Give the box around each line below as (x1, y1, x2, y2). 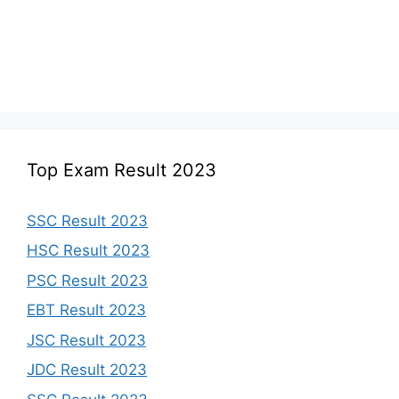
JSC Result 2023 (27, 330, 146, 349)
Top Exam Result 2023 (27, 159, 216, 181)
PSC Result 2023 (27, 271, 148, 289)
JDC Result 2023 (27, 361, 147, 379)
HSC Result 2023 (27, 241, 150, 260)
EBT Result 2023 (27, 301, 146, 320)
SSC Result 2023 (27, 211, 148, 230)
